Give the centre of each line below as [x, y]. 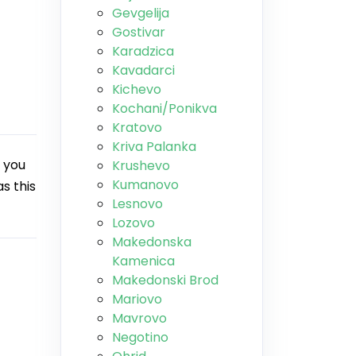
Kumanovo [145, 185]
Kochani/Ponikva [164, 108]
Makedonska [152, 242]
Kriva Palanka [154, 147]
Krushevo [141, 166]
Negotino [140, 337]
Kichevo [137, 89]
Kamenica [143, 261]
